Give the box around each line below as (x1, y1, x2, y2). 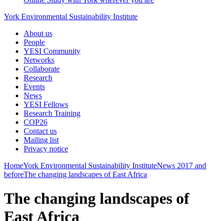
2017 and (177, 161, 206, 170)
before (4, 170, 24, 179)
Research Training (24, 109, 80, 117)
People (24, 38, 45, 46)
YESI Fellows (24, 100, 68, 109)
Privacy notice (24, 145, 68, 153)
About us (24, 29, 52, 37)
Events (24, 82, 45, 91)
